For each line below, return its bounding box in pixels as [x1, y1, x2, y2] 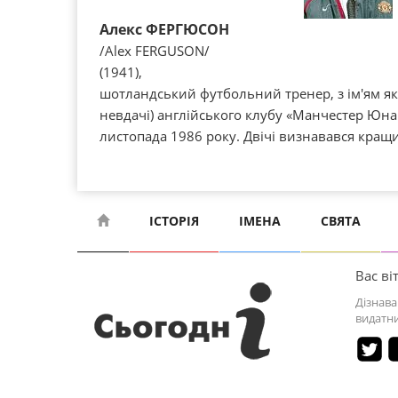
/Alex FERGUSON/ [99, 42, 210, 60]
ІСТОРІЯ [149, 212, 199, 229]
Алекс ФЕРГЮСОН [99, 20, 229, 39]
